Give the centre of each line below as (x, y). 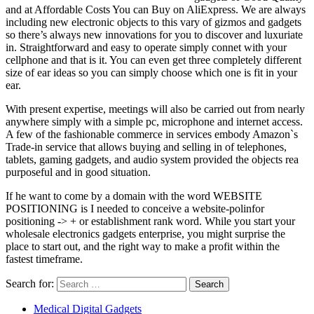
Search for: (30, 284)
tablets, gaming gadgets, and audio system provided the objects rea (152, 160)
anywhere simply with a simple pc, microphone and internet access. (154, 122)
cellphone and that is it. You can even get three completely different (153, 60)
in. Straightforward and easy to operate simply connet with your (146, 48)
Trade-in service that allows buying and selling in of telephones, (146, 147)
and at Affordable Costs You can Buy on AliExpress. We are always (156, 10)
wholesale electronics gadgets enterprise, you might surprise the (145, 234)
